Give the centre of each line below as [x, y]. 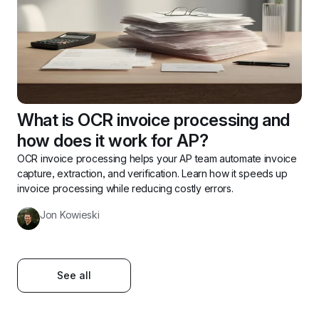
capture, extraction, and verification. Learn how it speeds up [152, 173]
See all [74, 275]
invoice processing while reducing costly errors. [125, 188]
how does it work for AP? [115, 140]
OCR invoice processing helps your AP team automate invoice [157, 158]
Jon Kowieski [70, 214]
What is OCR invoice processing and [153, 120]
